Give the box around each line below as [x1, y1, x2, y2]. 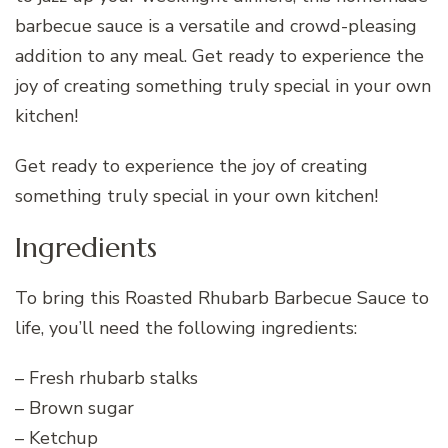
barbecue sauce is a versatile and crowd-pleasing [15, 14, 417, 39]
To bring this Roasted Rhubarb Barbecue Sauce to [15, 285, 429, 310]
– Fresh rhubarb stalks [15, 365, 198, 390]
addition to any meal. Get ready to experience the [15, 44, 424, 69]
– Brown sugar [15, 395, 134, 420]
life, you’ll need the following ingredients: [15, 315, 357, 340]
